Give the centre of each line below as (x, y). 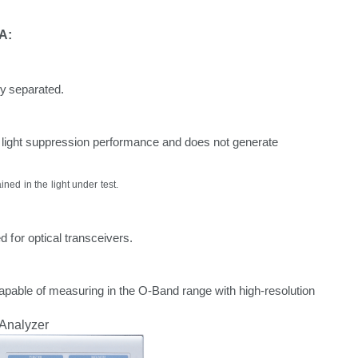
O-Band (160, 290)
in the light (48, 185)
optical (44, 238)
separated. (37, 89)
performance (125, 142)
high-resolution (276, 290)
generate (256, 142)
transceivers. (98, 238)
